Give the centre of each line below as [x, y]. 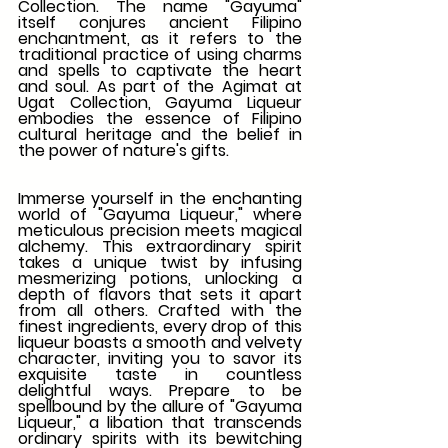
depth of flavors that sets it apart [160, 294]
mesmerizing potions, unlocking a [160, 278]
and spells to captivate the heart [160, 70]
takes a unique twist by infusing [160, 262]
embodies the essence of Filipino [160, 118]
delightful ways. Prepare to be [160, 390]
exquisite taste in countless [160, 374]
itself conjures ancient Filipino [160, 22]
